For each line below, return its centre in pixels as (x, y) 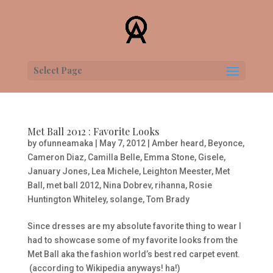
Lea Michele (115, 171)
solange (126, 199)
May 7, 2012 (122, 143)
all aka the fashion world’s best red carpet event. (144, 254)
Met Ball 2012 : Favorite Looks (93, 131)
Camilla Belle (114, 157)
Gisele (211, 157)
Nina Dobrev (127, 185)
